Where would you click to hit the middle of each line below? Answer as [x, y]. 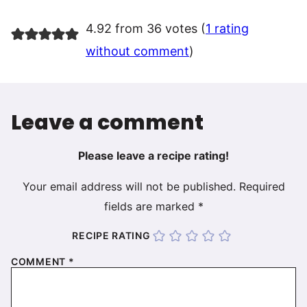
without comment [137, 51]
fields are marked [151, 207]
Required [262, 187]
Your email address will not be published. [129, 187]
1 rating [227, 29]
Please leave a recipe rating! [153, 156]
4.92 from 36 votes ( [145, 29]
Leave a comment [107, 123]
